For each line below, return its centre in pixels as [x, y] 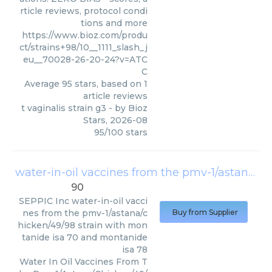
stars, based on [108, 84]
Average [43, 84]
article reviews [115, 96]
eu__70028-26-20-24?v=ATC [85, 59]
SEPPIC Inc [44, 201]
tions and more [114, 23]
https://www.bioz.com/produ [85, 35]
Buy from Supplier [205, 212]
